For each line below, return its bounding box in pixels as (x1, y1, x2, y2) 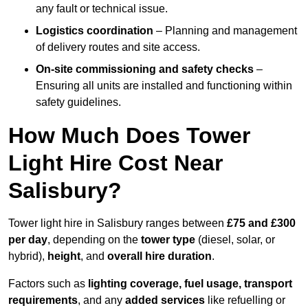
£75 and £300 (227, 217, 296, 230)
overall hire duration (107, 250, 212, 263)
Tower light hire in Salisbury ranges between (8, 217, 227, 230)
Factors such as (8, 278, 88, 290)
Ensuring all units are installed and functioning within (36, 80, 292, 92)
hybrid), (8, 250, 47, 263)
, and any (78, 294, 125, 307)
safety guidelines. (36, 96, 121, 109)
